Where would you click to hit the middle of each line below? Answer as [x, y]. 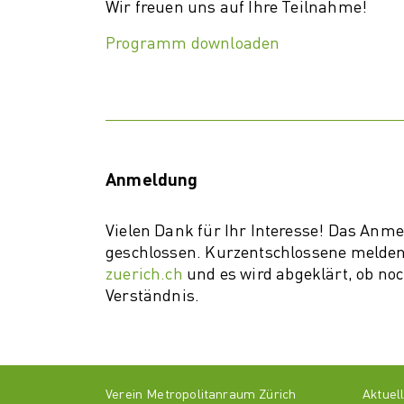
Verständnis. [153, 296]
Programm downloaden [193, 44]
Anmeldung [152, 181]
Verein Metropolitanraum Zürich [201, 395]
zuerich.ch [144, 275]
